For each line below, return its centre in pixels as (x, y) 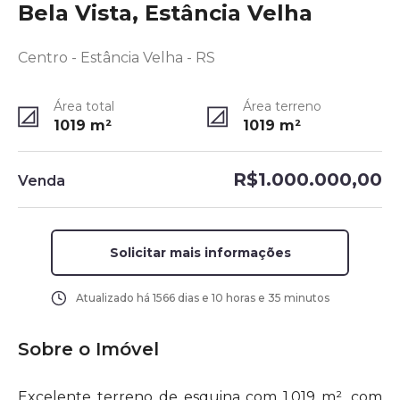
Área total (84, 106)
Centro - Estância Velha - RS (117, 58)
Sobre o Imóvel (88, 349)
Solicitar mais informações (200, 253)
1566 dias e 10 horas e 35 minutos (241, 298)
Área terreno (282, 106)
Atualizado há (114, 298)
